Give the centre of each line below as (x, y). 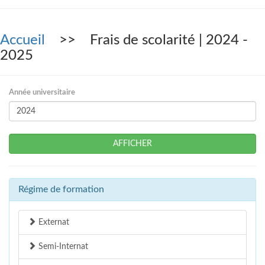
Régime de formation (61, 190)
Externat (53, 223)
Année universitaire (42, 93)
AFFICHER (132, 144)
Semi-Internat (62, 247)
